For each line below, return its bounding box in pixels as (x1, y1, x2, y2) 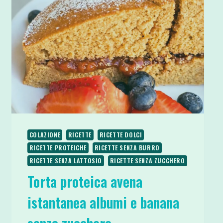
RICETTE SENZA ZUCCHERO (110, 156, 185, 165)
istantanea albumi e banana (27, 192, 179, 213)
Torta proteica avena (27, 171, 142, 192)
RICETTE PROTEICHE (29, 143, 87, 152)
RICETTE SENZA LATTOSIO (29, 156, 102, 165)
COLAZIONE (29, 130, 61, 139)
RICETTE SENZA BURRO (94, 143, 160, 152)
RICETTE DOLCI (99, 130, 142, 139)
